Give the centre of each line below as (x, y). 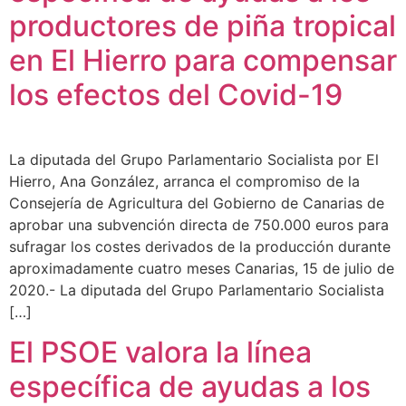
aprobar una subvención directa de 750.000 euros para (199, 225)
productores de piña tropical (203, 26)
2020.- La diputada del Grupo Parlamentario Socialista (197, 290)
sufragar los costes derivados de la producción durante (200, 247)
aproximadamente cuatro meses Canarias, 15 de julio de (202, 269)
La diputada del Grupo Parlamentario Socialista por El (194, 160)
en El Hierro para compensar (203, 61)
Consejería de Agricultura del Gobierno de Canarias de (197, 203)
